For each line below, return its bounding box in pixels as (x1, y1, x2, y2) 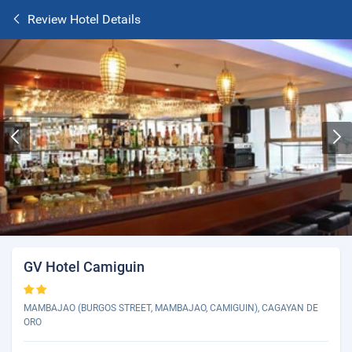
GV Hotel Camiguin (24, 258, 145, 275)
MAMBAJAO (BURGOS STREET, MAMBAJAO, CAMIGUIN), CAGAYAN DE (24, 302, 318, 313)
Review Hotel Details (27, 12, 141, 27)
